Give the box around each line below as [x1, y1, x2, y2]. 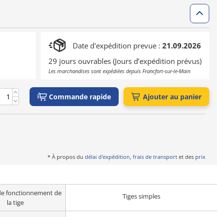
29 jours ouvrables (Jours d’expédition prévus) [48, 56, 201, 66]
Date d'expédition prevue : [73, 41, 162, 50]
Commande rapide [49, 92, 111, 101]
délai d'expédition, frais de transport [85, 153, 177, 160]
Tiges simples [123, 192, 160, 201]
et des [177, 153, 195, 160]
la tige [7, 198, 24, 207]
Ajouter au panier [143, 92, 201, 101]
